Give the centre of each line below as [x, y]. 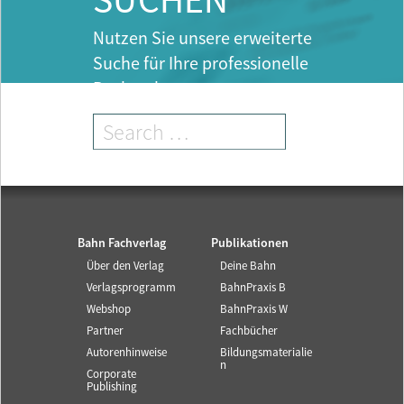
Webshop [109, 309]
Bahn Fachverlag [122, 243]
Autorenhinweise [127, 353]
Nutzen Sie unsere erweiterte [203, 38]
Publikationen [250, 243]
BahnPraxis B [253, 288]
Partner [105, 331]
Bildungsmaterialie [266, 353]
